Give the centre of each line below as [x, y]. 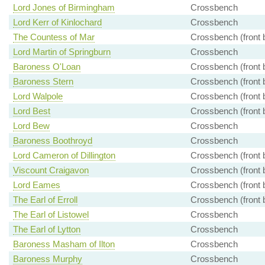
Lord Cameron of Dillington [64, 156]
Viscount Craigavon [51, 170]
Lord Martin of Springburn [62, 52]
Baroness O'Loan [46, 67]
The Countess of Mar [54, 37]
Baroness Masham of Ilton [64, 244]
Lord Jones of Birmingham [64, 8]
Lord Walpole [38, 96]
